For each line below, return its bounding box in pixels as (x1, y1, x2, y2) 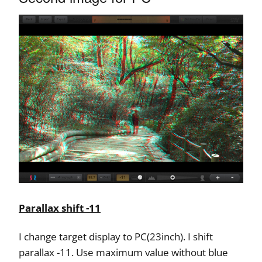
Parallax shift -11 (19, 201, 101, 215)
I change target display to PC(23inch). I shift (19, 230, 213, 243)
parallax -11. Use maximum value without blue (19, 246, 228, 259)
